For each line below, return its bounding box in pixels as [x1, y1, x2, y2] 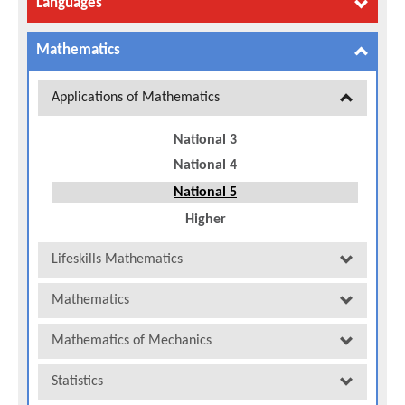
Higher [184, 212, 226, 227]
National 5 [174, 184, 237, 200]
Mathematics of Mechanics [52, 333, 212, 348]
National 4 [174, 157, 237, 173]
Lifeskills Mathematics [52, 251, 183, 267]
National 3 [174, 132, 237, 147]
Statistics [52, 373, 103, 389]
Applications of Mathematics [52, 89, 220, 105]
